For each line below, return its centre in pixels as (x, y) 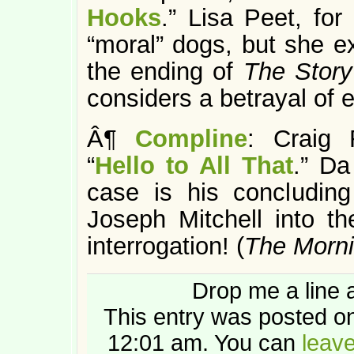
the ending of (165, 72)
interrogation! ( (166, 246)
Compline (192, 139)
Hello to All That (194, 166)
